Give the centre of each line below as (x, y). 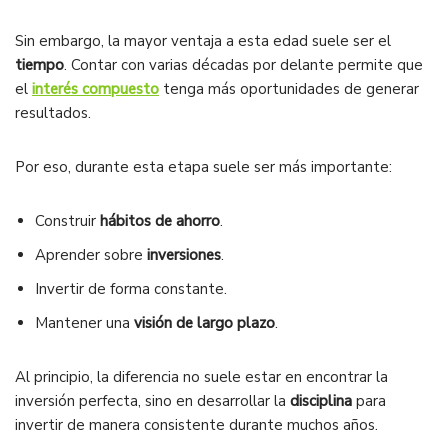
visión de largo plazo (204, 323)
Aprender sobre (91, 255)
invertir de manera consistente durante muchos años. (196, 425)
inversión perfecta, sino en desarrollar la (152, 401)
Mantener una (84, 323)
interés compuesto (95, 89)
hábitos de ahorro (160, 221)
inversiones (184, 255)
